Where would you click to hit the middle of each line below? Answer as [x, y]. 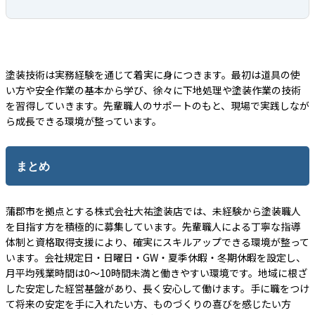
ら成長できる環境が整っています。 [84, 121]
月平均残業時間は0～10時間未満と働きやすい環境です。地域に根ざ [156, 273]
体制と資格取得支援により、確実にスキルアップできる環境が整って [157, 242]
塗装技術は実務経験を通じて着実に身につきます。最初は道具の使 [153, 75]
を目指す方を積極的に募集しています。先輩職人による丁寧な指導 [153, 227]
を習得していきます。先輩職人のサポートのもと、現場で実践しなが [157, 106]
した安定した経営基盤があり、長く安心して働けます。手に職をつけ [157, 289]
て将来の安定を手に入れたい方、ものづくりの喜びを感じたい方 [148, 304]
